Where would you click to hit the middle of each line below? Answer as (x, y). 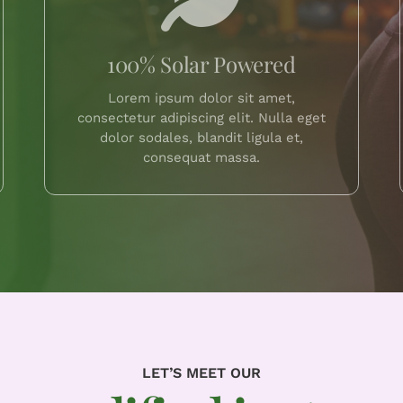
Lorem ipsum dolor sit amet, (201, 99)
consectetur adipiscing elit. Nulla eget (201, 118)
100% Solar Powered (201, 64)
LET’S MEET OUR (201, 372)
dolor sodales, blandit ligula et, (201, 138)
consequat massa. (201, 158)
